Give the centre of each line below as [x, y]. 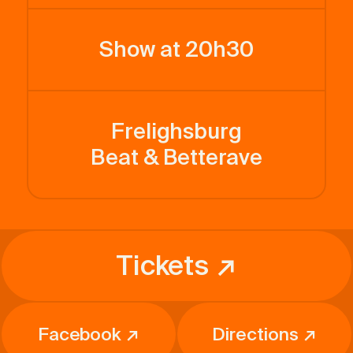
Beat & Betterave [176, 157]
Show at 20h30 [176, 49]
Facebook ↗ [89, 334]
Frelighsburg [176, 131]
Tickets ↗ [176, 266]
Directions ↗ [264, 334]
